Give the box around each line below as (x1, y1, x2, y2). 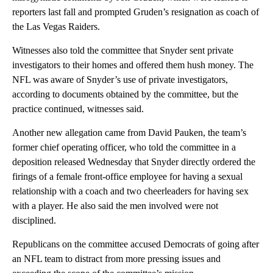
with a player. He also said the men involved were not (12, 200, 218, 211)
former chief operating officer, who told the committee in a (12, 141, 236, 152)
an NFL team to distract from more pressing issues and (12, 253, 221, 264)
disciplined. (12, 214, 56, 225)
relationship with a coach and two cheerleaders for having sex (12, 185, 249, 196)
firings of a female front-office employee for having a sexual (12, 171, 243, 182)
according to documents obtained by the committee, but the (12, 88, 238, 99)
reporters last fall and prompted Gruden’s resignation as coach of (12, 6, 259, 17)
